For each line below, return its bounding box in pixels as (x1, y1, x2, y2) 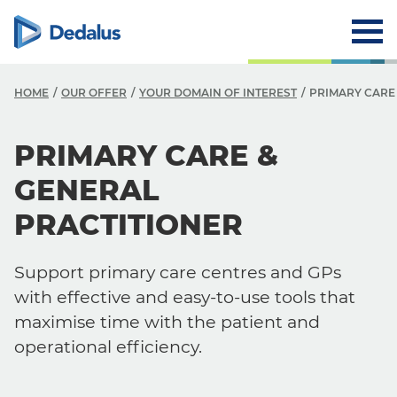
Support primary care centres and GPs (14, 261, 341, 283)
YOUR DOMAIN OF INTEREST (139, 86, 297, 99)
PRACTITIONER (14, 207, 243, 242)
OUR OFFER (61, 86, 127, 99)
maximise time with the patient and (14, 311, 320, 332)
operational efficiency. (14, 336, 202, 357)
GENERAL (14, 173, 160, 207)
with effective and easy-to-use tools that (14, 286, 355, 307)
